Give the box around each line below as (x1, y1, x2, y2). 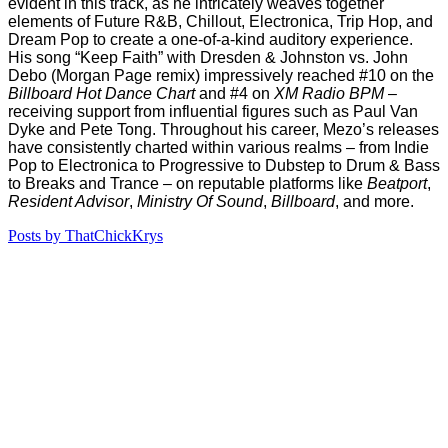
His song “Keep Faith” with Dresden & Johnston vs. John (8, 49, 408, 67)
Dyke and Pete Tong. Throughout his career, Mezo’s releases (8, 121, 439, 139)
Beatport (367, 175, 427, 193)
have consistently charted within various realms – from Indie (8, 139, 429, 157)
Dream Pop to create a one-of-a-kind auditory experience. (8, 31, 413, 49)
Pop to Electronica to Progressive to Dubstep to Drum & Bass (8, 157, 440, 175)
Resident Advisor (8, 193, 129, 211)
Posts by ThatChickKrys (8, 227, 163, 245)
